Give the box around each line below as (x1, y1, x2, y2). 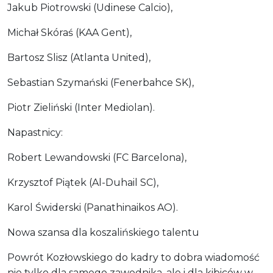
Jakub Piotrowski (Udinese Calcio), (7, 1, 172, 13)
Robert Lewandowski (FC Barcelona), (7, 151, 186, 163)
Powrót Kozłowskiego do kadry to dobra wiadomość (7, 251, 260, 263)
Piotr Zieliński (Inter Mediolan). (7, 101, 155, 113)
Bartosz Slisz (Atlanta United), (7, 51, 151, 63)
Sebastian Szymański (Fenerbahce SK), (7, 76, 194, 88)
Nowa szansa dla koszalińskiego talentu (7, 226, 199, 238)
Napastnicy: (7, 126, 63, 138)
